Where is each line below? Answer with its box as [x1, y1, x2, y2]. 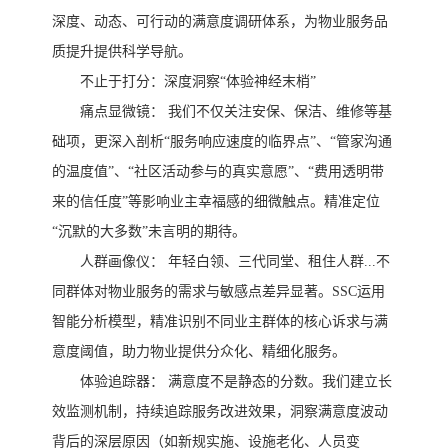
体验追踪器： [80, 374, 164, 390]
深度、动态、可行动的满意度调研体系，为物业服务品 [52, 14, 388, 30]
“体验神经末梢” [220, 74, 316, 90]
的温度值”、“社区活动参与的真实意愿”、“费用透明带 [52, 164, 384, 180]
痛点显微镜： [80, 104, 164, 120]
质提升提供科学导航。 [52, 44, 192, 60]
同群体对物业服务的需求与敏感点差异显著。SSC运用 [52, 284, 385, 300]
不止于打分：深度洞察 [80, 74, 220, 90]
